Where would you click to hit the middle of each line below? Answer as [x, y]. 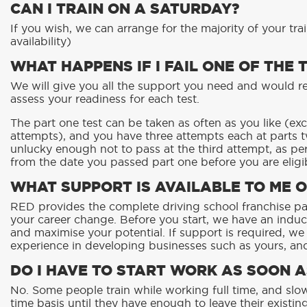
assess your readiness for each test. [105, 100]
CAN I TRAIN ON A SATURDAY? [125, 10]
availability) [41, 42]
